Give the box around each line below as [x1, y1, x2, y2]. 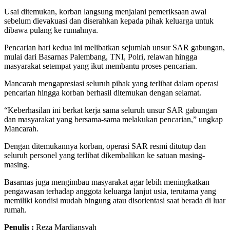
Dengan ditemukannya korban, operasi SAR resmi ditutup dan [4, 141, 206, 150]
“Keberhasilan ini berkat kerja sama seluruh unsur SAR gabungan [4, 105, 217, 114]
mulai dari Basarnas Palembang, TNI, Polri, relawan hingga [4, 52, 197, 61]
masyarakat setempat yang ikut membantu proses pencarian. [4, 61, 197, 70]
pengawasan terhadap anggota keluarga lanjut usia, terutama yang [4, 186, 216, 196]
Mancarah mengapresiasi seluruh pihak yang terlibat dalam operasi [4, 79, 219, 88]
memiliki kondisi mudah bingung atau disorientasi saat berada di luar [4, 196, 225, 205]
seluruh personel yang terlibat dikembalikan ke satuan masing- [4, 150, 205, 160]
